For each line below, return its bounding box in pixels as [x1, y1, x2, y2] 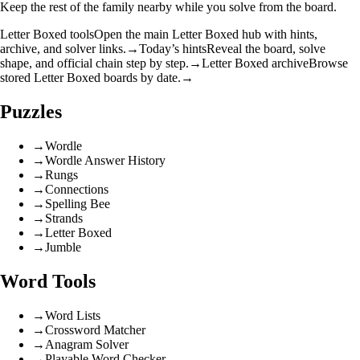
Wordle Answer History [45, 153, 166, 167]
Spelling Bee [45, 196, 110, 211]
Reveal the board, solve [207, 42, 325, 56]
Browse [309, 56, 348, 71]
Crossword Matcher [45, 322, 145, 337]
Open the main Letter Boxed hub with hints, [94, 27, 317, 42]
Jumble [45, 239, 81, 254]
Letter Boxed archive [202, 56, 309, 71]
